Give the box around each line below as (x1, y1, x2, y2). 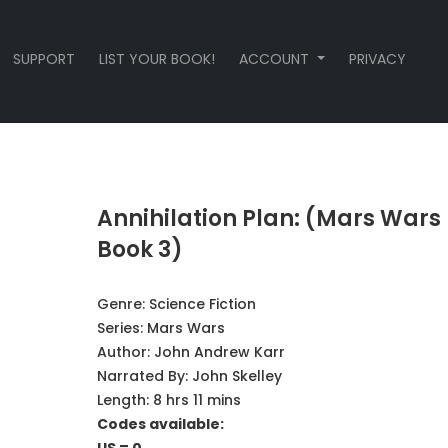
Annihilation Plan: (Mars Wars (96, 203, 441, 234)
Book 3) (96, 234, 183, 265)
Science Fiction (148, 294, 256, 314)
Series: (96, 318, 147, 338)
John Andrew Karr (153, 342, 285, 362)
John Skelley (191, 366, 282, 386)
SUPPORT (13, 49, 76, 69)
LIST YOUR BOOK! (99, 49, 216, 69)
